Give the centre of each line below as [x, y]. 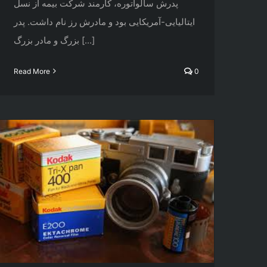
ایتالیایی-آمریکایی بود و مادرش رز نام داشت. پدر [104, 21]
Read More [32, 71]
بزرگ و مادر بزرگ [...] [87, 40]
